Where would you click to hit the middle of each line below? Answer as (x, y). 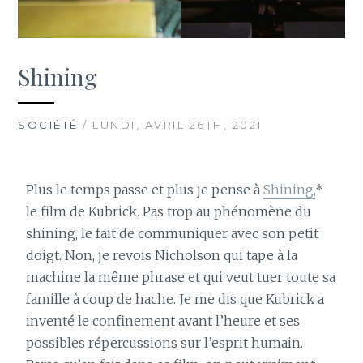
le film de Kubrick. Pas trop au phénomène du (169, 211)
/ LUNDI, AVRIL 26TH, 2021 (170, 124)
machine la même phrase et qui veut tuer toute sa (181, 277)
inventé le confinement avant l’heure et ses (163, 320)
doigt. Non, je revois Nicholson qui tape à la (162, 255)
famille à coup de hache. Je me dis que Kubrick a (175, 299)
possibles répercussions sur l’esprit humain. (165, 342)
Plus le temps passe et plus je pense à (145, 189)
